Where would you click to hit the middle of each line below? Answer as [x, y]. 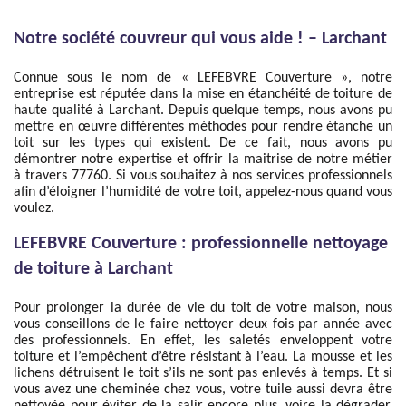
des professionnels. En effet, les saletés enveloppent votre [203, 341]
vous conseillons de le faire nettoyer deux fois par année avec [203, 324]
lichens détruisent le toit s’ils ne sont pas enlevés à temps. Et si [203, 373]
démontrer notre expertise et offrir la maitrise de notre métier [203, 159]
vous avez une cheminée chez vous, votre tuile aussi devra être [203, 390]
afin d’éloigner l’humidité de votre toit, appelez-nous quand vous [203, 192]
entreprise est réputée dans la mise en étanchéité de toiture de [203, 94]
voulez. [34, 208]
